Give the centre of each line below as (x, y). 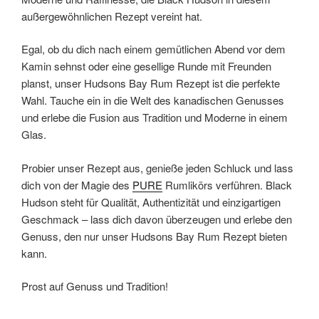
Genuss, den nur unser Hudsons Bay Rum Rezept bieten (154, 236)
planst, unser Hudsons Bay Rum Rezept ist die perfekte (151, 83)
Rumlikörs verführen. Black (227, 184)
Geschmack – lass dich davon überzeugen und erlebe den (157, 219)
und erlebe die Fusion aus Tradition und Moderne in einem (155, 117)
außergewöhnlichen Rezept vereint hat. (112, 16)
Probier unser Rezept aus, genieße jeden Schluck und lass (157, 167)
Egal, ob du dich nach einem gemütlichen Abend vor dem (153, 49)
